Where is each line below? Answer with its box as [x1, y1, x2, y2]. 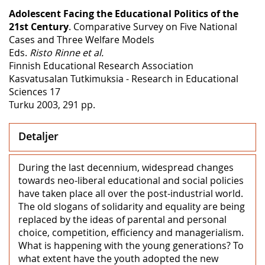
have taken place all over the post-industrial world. [18, 186, 243, 200]
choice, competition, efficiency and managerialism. [18, 225, 244, 239]
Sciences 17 [9, 85, 60, 98]
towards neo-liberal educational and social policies [18, 173, 244, 187]
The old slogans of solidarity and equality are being [18, 199, 245, 213]
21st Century [9, 20, 69, 33]
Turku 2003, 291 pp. [9, 98, 95, 111]
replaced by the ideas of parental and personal [18, 212, 227, 226]
